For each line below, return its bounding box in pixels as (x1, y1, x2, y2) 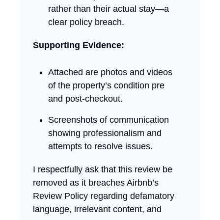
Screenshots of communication (48, 114, 169, 125)
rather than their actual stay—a (48, 3, 169, 14)
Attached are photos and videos (48, 67, 172, 77)
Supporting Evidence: (33, 40, 124, 50)
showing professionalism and (48, 128, 162, 138)
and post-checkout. (48, 93, 123, 104)
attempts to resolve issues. (48, 141, 153, 151)
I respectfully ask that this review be (33, 164, 172, 174)
